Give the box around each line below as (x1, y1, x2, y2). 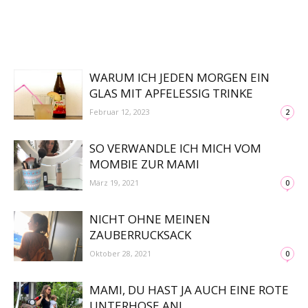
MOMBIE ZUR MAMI (89, 156, 199, 172)
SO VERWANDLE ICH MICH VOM (89, 140, 261, 156)
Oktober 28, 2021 (89, 248, 151, 258)
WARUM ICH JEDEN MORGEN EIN (89, 69, 269, 85)
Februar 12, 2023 (89, 107, 150, 117)
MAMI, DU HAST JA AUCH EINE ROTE (89, 282, 289, 298)
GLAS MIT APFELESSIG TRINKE (89, 85, 253, 101)
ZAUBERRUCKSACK (89, 227, 191, 243)
